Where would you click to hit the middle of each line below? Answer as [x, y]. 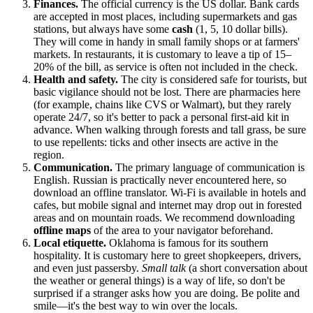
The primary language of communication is [209, 168]
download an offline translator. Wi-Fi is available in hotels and [170, 193]
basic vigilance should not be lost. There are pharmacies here [167, 92]
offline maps [62, 231]
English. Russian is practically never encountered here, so [160, 180]
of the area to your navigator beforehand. [182, 231]
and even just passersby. [88, 268]
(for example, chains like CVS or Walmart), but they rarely [162, 105]
